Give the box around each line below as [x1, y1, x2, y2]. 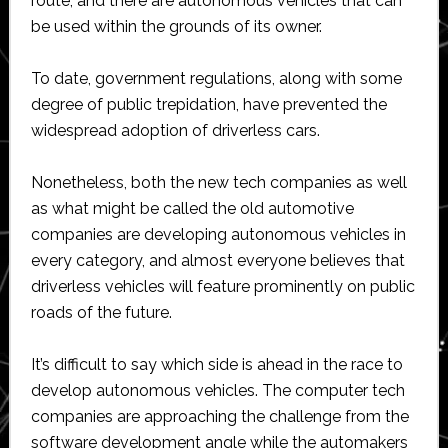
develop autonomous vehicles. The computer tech [30, 380, 405, 400]
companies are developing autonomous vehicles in [30, 224, 406, 244]
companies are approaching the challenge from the [30, 406, 409, 426]
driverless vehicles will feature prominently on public [30, 276, 415, 296]
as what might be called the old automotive [30, 198, 354, 218]
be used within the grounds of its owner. [30, 16, 322, 36]
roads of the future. [30, 302, 172, 322]
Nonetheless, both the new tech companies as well [30, 172, 407, 192]
